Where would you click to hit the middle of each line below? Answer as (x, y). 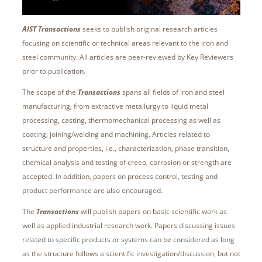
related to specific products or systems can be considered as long (128, 240)
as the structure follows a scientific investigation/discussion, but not (131, 254)
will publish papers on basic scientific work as (153, 212)
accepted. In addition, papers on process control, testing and (120, 177)
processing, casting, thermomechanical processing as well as (121, 120)
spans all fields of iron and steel (172, 92)
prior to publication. (54, 71)
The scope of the (50, 92)
